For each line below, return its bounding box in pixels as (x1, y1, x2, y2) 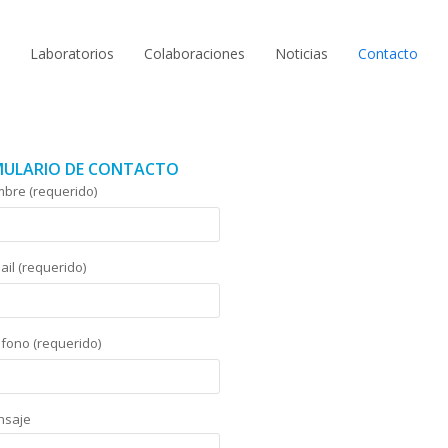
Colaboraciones (144, 43, 245, 63)
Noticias (275, 43, 328, 63)
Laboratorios (30, 43, 114, 63)
